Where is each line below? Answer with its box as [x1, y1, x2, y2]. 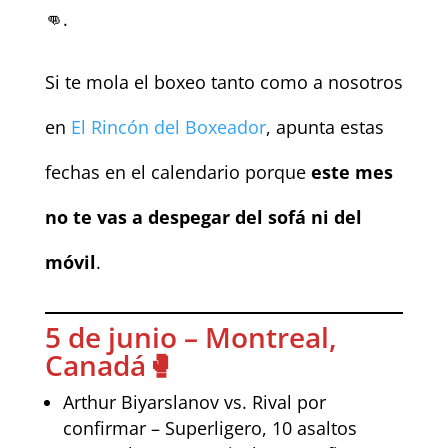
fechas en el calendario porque [44, 159, 311, 184]
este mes [310, 159, 393, 184]
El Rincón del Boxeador [70, 114, 266, 139]
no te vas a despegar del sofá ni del [44, 204, 362, 229]
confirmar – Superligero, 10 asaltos [62, 415, 357, 440]
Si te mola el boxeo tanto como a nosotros [44, 69, 403, 94]
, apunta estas [265, 114, 384, 139]
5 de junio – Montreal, [44, 317, 337, 356]
